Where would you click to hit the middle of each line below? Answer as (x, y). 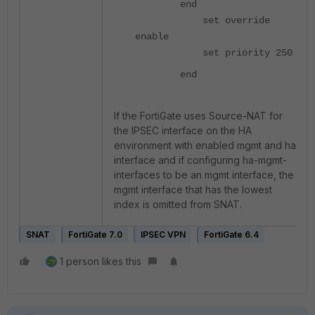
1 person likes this (101, 261)
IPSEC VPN (163, 234)
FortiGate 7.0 (95, 234)
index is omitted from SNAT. (178, 204)
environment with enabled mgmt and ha (205, 145)
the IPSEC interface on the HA (183, 130)
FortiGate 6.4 (231, 234)
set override (202, 20)
